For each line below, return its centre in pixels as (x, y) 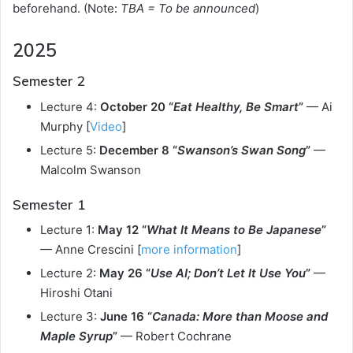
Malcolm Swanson (91, 169)
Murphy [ (65, 126)
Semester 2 (49, 81)
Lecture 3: (70, 316)
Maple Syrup (76, 336)
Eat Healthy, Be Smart (236, 106)
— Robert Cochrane (176, 336)
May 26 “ (125, 273)
